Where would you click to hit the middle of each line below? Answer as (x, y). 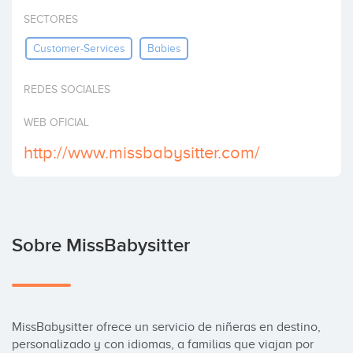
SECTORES (51, 19)
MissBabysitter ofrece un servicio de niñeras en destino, (166, 327)
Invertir (33, 16)
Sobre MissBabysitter (101, 245)
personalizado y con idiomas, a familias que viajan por (163, 344)
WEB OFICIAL (56, 123)
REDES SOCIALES (67, 89)
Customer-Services (79, 48)
